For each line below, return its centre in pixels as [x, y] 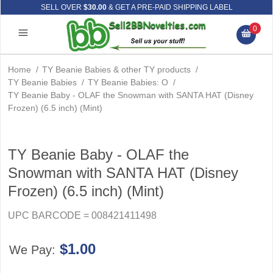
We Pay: [34, 250]
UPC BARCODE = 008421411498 [82, 215]
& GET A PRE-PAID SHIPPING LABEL [169, 7]
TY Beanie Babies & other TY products [116, 69]
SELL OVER [62, 7]
